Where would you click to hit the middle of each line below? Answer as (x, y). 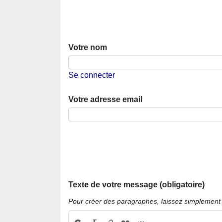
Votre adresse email (105, 99)
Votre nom (88, 47)
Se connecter (92, 75)
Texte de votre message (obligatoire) (137, 184)
